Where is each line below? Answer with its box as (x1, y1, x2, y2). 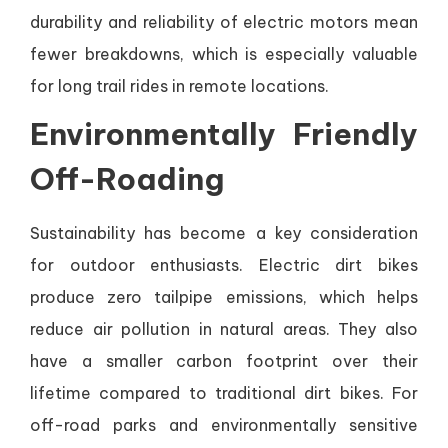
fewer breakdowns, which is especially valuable (30, 44, 418, 65)
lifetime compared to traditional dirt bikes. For (30, 383, 418, 404)
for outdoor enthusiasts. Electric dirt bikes (30, 255, 418, 276)
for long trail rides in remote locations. (30, 76, 329, 97)
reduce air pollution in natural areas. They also (30, 319, 418, 340)
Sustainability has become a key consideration (30, 223, 418, 244)
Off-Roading (30, 160, 224, 199)
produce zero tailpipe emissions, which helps (30, 287, 418, 308)
